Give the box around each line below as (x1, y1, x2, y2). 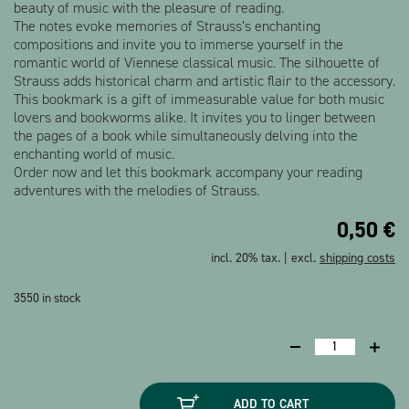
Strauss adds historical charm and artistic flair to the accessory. (14, 70, 395, 90)
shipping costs (320, 248, 395, 267)
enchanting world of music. (14, 143, 174, 163)
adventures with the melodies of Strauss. (14, 180, 259, 200)
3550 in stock (14, 288, 81, 306)
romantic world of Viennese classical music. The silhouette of (14, 52, 380, 72)
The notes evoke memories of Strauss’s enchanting (14, 16, 320, 36)
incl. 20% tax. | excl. (211, 248, 320, 267)
